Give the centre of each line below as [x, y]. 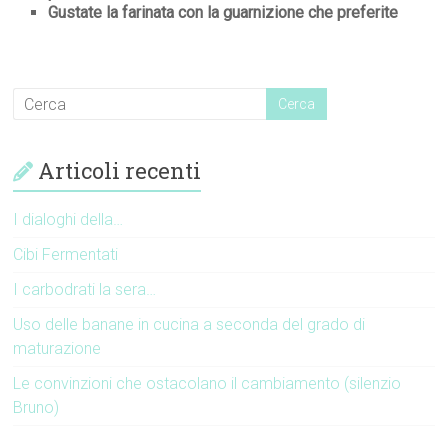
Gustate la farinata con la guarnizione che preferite [223, 13]
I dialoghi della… [68, 220]
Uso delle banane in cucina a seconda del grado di [189, 325]
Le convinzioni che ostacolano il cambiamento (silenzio [207, 384]
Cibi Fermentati [66, 255]
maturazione [57, 349]
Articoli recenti [120, 171]
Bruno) [36, 408]
